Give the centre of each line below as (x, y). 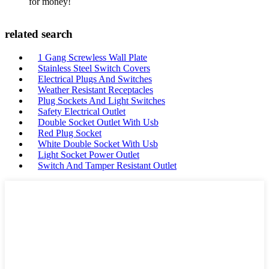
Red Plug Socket (70, 133)
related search (39, 34)
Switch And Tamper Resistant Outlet (107, 165)
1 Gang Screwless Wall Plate (92, 57)
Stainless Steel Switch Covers (94, 68)
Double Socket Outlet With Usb (98, 122)
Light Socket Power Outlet (89, 154)
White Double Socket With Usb (98, 144)
